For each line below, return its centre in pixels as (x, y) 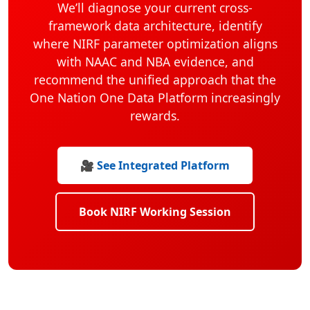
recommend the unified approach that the (155, 80)
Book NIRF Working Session (155, 212)
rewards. (155, 116)
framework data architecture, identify (155, 26)
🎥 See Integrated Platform (155, 165)
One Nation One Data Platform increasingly (155, 98)
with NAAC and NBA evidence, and (155, 62)
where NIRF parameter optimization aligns (155, 44)
